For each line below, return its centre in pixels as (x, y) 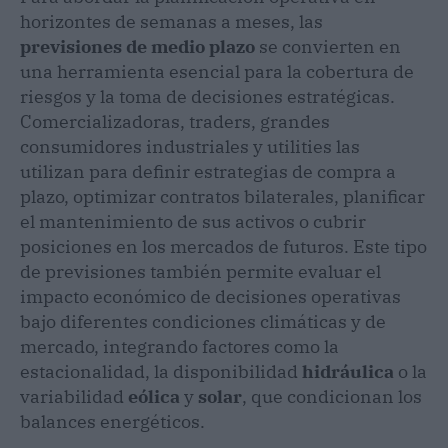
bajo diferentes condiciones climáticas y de (203, 321)
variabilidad (74, 396)
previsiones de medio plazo (137, 46)
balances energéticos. (112, 421)
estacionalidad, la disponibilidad (161, 371)
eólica (154, 396)
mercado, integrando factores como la (179, 346)
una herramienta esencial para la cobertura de (217, 71)
